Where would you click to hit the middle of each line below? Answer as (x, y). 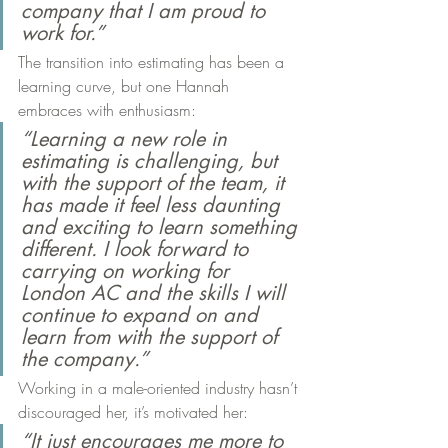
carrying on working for (128, 271)
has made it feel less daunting (153, 205)
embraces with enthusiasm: (107, 110)
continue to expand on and (142, 315)
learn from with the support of (152, 337)
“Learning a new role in (127, 139)
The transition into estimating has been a (153, 62)
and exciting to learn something (162, 227)
